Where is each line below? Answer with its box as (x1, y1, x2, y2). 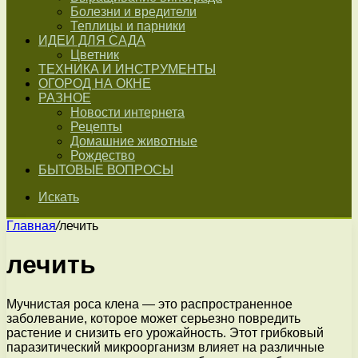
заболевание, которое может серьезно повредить (6, 311, 300, 325)
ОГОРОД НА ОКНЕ (38, 77, 151, 90)
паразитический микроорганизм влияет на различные (6, 340, 324, 354)
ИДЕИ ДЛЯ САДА (38, 34, 145, 47)
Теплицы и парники (70, 19, 185, 33)
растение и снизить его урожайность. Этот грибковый (6, 325, 324, 340)
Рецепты (70, 120, 122, 133)
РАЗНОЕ (38, 91, 91, 105)
